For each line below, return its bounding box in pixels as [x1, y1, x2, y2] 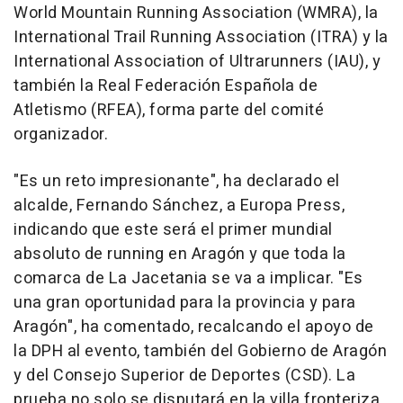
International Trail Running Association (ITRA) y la [13, 25, 389, 50]
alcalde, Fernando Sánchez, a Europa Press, [13, 193, 345, 219]
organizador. [13, 122, 108, 148]
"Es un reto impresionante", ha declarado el [13, 169, 340, 194]
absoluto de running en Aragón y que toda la [13, 242, 346, 267]
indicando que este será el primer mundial [13, 218, 333, 243]
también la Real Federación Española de [13, 74, 318, 99]
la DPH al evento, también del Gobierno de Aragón [13, 339, 387, 364]
